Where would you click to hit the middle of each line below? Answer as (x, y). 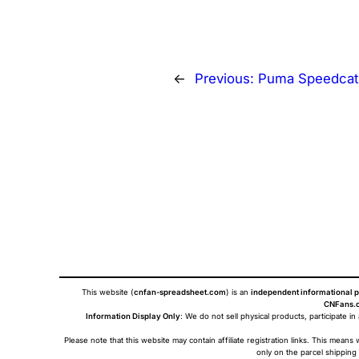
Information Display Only (133, 317)
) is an (238, 292)
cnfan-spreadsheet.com (180, 292)
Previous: (226, 78)
